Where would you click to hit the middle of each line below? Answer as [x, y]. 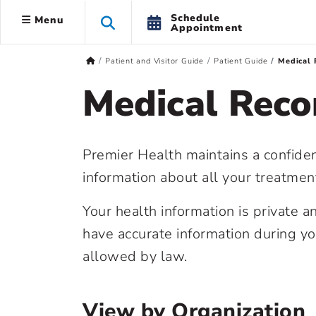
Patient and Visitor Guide [154, 61]
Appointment [206, 28]
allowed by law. [135, 256]
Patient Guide [241, 61]
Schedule [195, 18]
